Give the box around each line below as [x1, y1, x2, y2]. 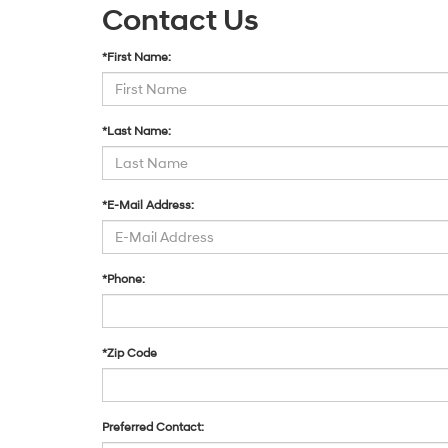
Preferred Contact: [102, 420, 204, 435]
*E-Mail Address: [102, 198, 194, 213]
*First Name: [102, 50, 171, 65]
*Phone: [102, 272, 145, 287]
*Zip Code [102, 346, 157, 361]
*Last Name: [102, 124, 171, 139]
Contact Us [102, 2, 259, 39]
